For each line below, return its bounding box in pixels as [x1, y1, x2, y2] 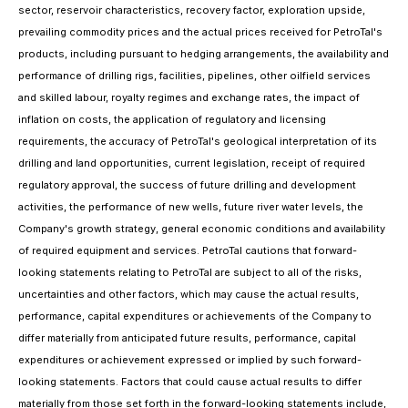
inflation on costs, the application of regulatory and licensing [18, 113, 326, 126]
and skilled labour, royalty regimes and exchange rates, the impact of [18, 91, 360, 104]
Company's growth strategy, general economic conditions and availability [18, 222, 385, 235]
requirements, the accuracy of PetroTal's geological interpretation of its [18, 135, 377, 148]
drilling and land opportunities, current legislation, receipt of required [18, 157, 365, 169]
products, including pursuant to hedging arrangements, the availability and [18, 47, 389, 60]
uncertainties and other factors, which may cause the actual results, [18, 288, 359, 301]
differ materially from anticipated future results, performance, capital [18, 331, 356, 344]
